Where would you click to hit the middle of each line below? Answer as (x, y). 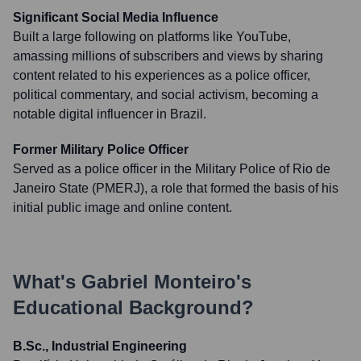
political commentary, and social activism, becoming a (166, 95)
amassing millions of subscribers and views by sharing (168, 56)
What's (47, 282)
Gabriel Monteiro (159, 282)
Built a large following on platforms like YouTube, (152, 37)
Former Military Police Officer (101, 149)
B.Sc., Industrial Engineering (100, 346)
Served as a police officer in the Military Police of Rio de (172, 169)
